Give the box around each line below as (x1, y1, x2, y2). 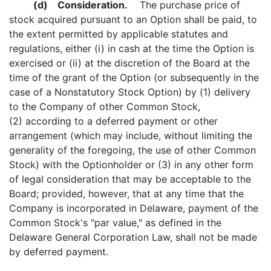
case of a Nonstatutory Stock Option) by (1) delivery (9, 86, 250, 98)
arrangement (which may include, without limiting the (9, 129, 252, 142)
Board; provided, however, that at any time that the (9, 188, 244, 200)
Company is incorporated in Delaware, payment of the (9, 202, 258, 214)
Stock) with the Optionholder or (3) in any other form (9, 158, 253, 171)
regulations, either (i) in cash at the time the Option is (9, 42, 254, 54)
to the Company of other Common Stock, (9, 100, 200, 113)
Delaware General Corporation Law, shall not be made (9, 231, 257, 243)
